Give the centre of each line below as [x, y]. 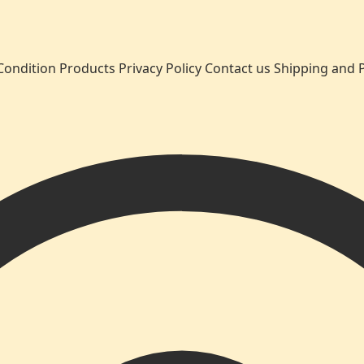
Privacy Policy [160, 68]
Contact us [238, 68]
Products [87, 68]
